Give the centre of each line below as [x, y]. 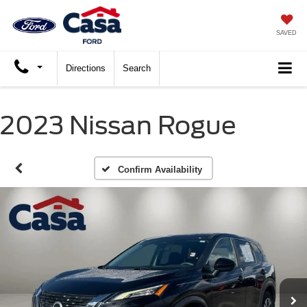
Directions [86, 69]
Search [137, 69]
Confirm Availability [160, 170]
